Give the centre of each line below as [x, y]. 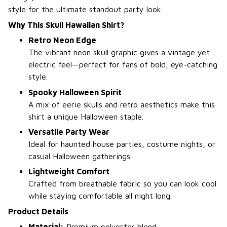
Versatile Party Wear [69, 132]
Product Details [38, 211]
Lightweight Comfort [69, 172]
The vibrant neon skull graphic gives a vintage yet [119, 52]
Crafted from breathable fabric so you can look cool [122, 184]
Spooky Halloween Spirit [75, 92]
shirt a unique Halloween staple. [86, 116]
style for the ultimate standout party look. [85, 9]
